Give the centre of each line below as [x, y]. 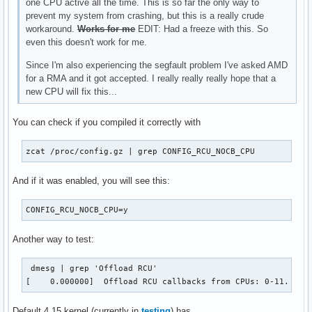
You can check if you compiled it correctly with [107, 122]
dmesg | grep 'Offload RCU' [92, 268]
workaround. [52, 29]
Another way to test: [53, 239]
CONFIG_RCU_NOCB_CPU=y [77, 209]
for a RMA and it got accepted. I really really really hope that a [151, 78]
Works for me [107, 29]
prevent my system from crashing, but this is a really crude [145, 15]
